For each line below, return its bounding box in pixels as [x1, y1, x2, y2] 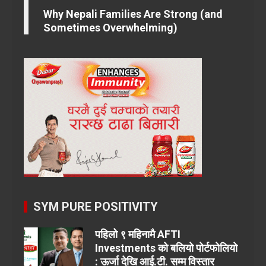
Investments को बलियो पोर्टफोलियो [95, 242, 237, 255]
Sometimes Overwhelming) [43, 21, 178, 34]
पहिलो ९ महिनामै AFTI [95, 228, 180, 241]
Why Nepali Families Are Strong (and [43, 8, 223, 21]
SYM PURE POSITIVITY [33, 199, 158, 214]
